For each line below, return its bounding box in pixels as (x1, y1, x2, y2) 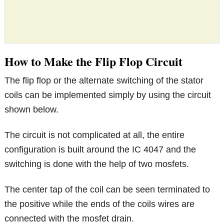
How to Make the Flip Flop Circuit (4, 52, 183, 70)
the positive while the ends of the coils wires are (4, 199, 195, 209)
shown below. (4, 104, 59, 115)
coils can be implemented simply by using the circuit (4, 90, 211, 100)
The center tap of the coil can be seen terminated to (4, 184, 210, 195)
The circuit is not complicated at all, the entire (4, 130, 185, 140)
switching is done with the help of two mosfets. (4, 159, 189, 169)
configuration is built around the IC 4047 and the (4, 144, 196, 155)
